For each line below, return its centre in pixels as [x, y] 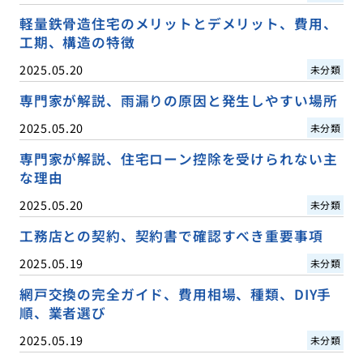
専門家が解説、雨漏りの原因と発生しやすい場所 [178, 100]
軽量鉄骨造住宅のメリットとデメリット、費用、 [178, 23]
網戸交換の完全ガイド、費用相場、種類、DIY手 [175, 295]
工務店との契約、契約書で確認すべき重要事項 [171, 236]
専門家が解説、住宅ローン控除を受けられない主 [178, 158]
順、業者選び [62, 313]
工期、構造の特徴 [77, 42]
